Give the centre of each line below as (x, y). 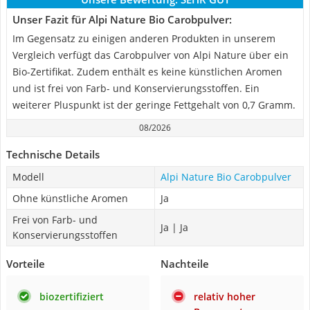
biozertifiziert (72, 297)
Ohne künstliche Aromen (70, 198)
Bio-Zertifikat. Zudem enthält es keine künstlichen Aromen (147, 72)
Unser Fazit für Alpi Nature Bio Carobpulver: (122, 19)
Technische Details (53, 154)
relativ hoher (225, 297)
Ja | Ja (174, 227)
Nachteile (185, 264)
